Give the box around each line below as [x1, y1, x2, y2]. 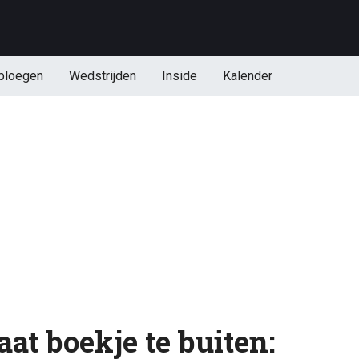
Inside [161, 68, 197, 83]
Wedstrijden [68, 68, 136, 83]
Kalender [222, 68, 272, 83]
